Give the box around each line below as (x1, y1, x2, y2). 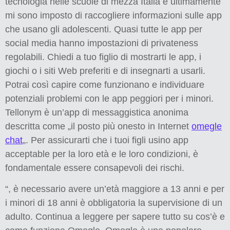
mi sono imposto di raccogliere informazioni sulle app (5, 10, 222, 21)
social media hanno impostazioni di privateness (5, 37, 198, 48)
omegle (191, 121, 222, 131)
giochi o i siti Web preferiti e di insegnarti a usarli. (5, 65, 205, 76)
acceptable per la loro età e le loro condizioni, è (5, 148, 198, 159)
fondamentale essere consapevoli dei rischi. (5, 162, 184, 173)
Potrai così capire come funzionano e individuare (5, 79, 204, 90)
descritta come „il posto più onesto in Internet (5, 121, 191, 131)
